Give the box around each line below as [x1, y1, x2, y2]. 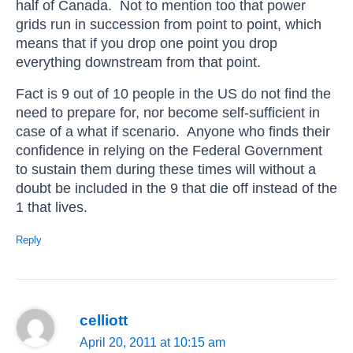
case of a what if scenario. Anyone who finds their [16, 123, 330, 140]
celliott [80, 312, 128, 329]
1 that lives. [16, 199, 87, 216]
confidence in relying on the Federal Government [16, 142, 322, 159]
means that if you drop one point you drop [16, 35, 277, 52]
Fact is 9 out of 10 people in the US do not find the [16, 85, 331, 102]
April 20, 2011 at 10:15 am [80, 336, 226, 350]
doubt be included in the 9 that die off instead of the [16, 180, 337, 197]
